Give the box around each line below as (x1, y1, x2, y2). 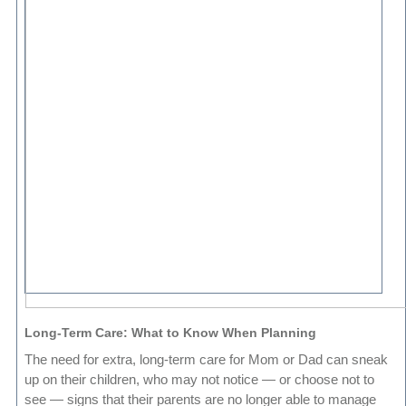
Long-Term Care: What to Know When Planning (24, 325, 317, 341)
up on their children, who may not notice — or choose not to (24, 372, 375, 388)
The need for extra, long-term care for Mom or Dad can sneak (24, 352, 389, 368)
